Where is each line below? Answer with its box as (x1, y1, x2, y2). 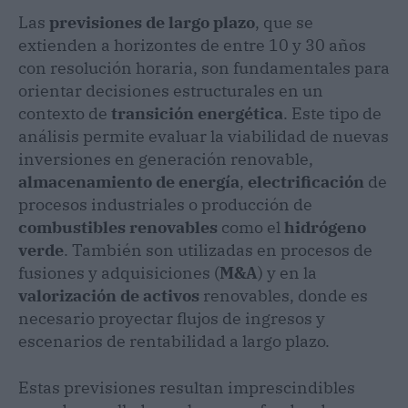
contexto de (18, 102, 111, 124)
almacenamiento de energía (18, 170, 240, 192)
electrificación (248, 170, 364, 192)
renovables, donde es (199, 284, 368, 306)
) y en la (258, 261, 317, 283)
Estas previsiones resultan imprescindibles (18, 376, 355, 398)
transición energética (111, 102, 283, 124)
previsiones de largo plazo (49, 11, 255, 33)
